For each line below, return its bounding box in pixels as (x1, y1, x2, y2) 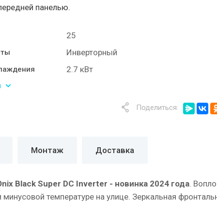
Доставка (95, 145, 134, 155)
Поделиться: (136, 103, 178, 112)
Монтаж (31, 145, 63, 155)
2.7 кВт (66, 64, 93, 74)
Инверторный (66, 47, 117, 57)
